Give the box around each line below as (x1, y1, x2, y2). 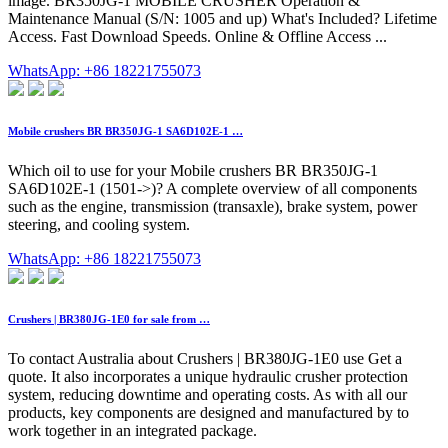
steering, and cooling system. (8, 216, 190, 234)
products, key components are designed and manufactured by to (8, 404, 409, 422)
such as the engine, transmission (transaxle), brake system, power (8, 198, 417, 216)
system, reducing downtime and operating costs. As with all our (8, 386, 407, 404)
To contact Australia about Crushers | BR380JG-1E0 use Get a (8, 350, 402, 368)
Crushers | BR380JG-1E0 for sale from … (8, 313, 210, 326)
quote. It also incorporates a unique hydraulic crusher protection (8, 368, 408, 386)
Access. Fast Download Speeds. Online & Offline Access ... (8, 28, 387, 46)
